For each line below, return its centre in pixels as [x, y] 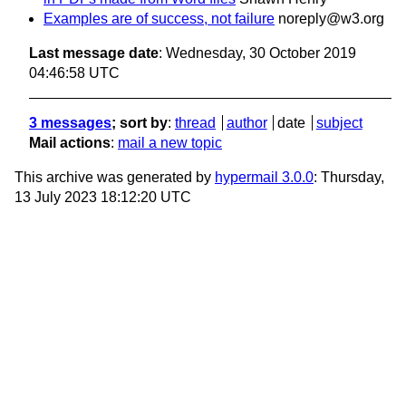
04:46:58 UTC [74, 73]
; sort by [140, 123]
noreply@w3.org [331, 19]
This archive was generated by [115, 178]
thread [195, 123]
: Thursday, [349, 178]
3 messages [70, 123]
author [246, 123]
